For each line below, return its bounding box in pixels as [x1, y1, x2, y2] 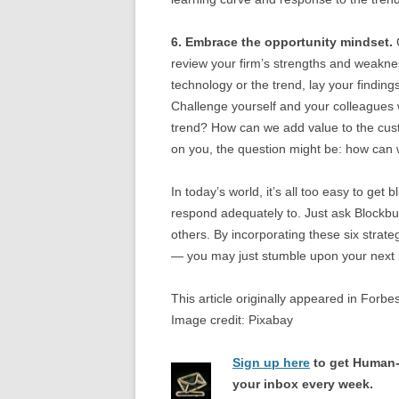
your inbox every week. [232, 376, 373, 391]
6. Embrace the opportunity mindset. [171, 34, 393, 49]
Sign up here [232, 354, 310, 370]
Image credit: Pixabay [171, 312, 293, 327]
